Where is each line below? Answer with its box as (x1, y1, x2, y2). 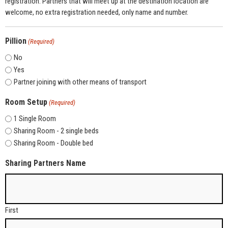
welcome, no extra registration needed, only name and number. (5, 7, 188, 17)
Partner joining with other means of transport (14, 77, 147, 87)
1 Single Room (14, 113, 56, 123)
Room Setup (5, 97, 47, 107)
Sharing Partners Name (5, 158, 86, 168)
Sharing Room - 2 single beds (14, 126, 99, 135)
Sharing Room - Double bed (14, 138, 93, 148)
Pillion (5, 36, 26, 46)
